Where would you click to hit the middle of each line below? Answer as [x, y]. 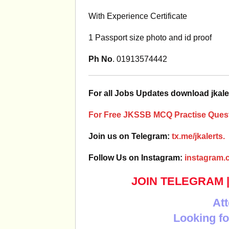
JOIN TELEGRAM [177, 181]
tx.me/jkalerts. [198, 136]
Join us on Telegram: [130, 136]
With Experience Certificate [138, 16]
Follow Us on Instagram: [136, 158]
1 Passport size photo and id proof [150, 38]
